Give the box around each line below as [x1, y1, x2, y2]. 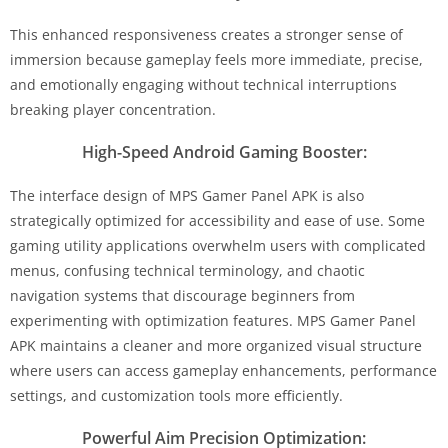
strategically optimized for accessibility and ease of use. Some [10, 210, 425, 230]
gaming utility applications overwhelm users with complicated [10, 235, 426, 255]
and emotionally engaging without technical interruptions [10, 74, 397, 94]
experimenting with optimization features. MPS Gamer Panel [10, 310, 416, 330]
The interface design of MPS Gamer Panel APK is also [10, 185, 364, 205]
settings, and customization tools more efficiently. [10, 385, 343, 405]
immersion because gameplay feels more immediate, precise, [10, 49, 423, 69]
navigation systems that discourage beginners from [10, 285, 355, 305]
